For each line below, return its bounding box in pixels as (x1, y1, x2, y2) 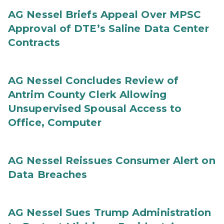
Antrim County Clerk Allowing (8, 88, 166, 100)
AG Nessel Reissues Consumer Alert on (8, 154, 215, 166)
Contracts (8, 36, 60, 48)
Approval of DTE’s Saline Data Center (8, 22, 209, 34)
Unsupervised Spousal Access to (8, 102, 182, 114)
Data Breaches (8, 168, 87, 180)
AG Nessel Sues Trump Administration (8, 206, 211, 218)
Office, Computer (8, 116, 101, 128)
